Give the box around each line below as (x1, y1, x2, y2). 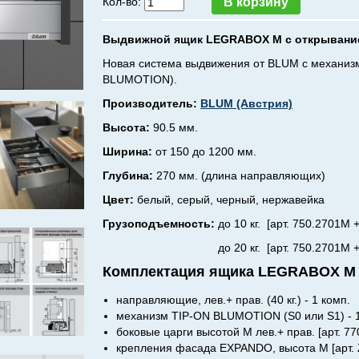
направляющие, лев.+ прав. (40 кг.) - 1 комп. (116, 293, 350, 306)
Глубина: (103, 169, 156, 182)
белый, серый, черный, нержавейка (134, 193, 325, 206)
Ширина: (103, 145, 155, 158)
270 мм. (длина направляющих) (156, 169, 325, 182)
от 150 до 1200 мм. (155, 145, 256, 158)
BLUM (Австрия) (200, 97, 292, 110)
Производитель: (103, 97, 197, 110)
